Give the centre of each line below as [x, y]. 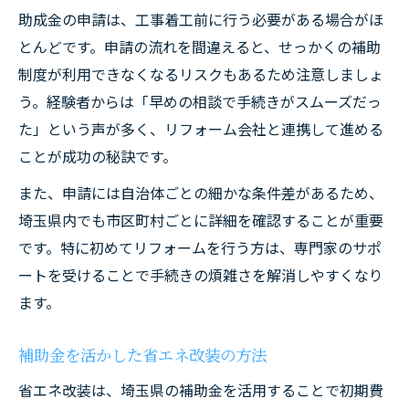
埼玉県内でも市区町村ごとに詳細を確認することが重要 [201, 220]
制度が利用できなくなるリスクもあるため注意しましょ [201, 74]
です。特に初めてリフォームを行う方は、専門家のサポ [200, 247]
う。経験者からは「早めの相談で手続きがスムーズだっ [200, 101]
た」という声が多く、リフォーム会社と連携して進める [201, 129]
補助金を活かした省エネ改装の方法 [142, 355]
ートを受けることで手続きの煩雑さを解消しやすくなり [201, 275]
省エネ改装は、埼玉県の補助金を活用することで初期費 [201, 390]
